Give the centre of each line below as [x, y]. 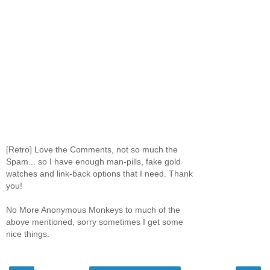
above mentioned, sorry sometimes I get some [95, 221]
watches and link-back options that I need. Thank [99, 173]
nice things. [28, 234]
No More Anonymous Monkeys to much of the [93, 209]
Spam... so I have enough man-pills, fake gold [93, 161]
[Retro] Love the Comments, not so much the [92, 149]
